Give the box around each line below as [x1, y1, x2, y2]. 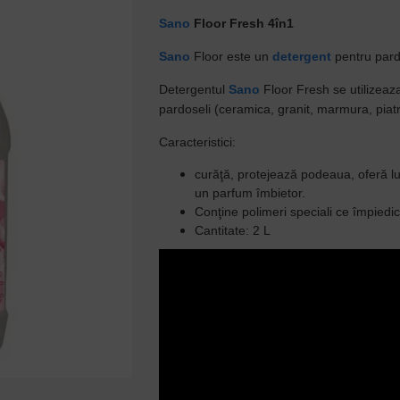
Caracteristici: [159, 135, 237, 149]
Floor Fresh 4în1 [190, 16, 295, 30]
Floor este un [190, 49, 273, 63]
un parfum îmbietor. [195, 186, 306, 200]
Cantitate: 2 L [195, 223, 271, 237]
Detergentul [159, 82, 229, 96]
